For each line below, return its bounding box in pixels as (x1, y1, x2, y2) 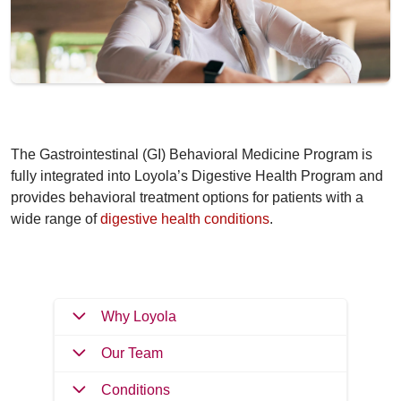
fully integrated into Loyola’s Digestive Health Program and (11, 168, 383, 184)
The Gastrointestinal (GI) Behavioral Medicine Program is (11, 147, 372, 163)
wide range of (11, 211, 100, 227)
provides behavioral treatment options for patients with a (11, 190, 363, 206)
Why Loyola (101, 309, 176, 325)
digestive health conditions (100, 211, 269, 227)
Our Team (101, 346, 163, 362)
